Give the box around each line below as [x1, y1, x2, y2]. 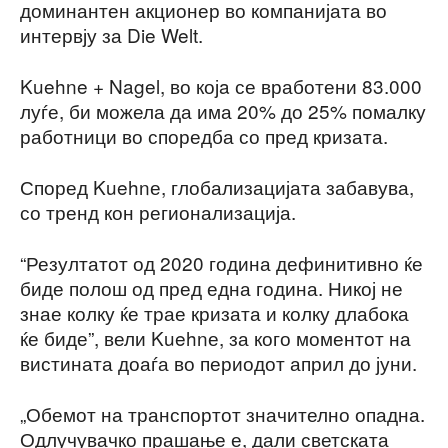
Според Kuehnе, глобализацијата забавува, [20, 172, 414, 200]
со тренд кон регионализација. [20, 197, 296, 225]
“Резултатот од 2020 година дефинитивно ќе [20, 248, 423, 276]
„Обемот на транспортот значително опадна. [20, 399, 425, 427]
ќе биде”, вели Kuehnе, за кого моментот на [20, 323, 411, 351]
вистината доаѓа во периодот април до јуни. [20, 348, 417, 376]
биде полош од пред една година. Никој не [20, 273, 403, 301]
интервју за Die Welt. [20, 20, 203, 48]
